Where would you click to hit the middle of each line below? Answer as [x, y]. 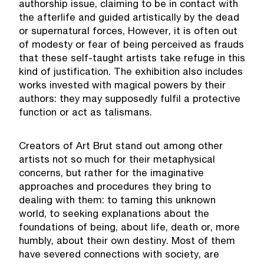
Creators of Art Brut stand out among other [121, 147]
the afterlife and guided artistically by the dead [129, 19]
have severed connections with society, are [119, 255]
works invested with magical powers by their [122, 87]
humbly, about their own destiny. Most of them [127, 242]
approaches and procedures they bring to [115, 187]
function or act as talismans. [85, 114]
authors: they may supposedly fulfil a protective [130, 100]
